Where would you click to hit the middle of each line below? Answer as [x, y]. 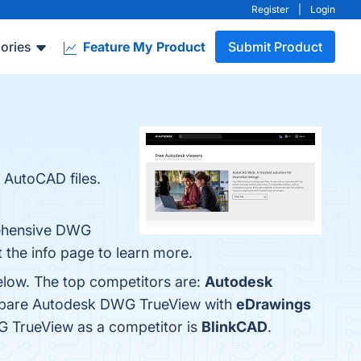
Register [270, 9]
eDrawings [274, 304]
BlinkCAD [234, 327]
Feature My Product [143, 47]
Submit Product [275, 47]
